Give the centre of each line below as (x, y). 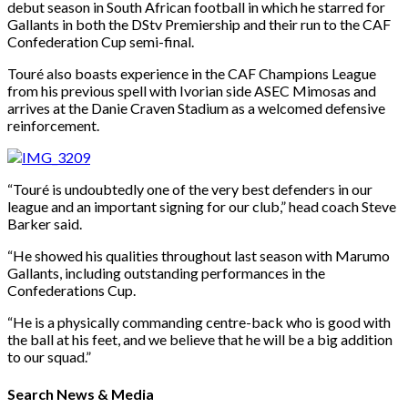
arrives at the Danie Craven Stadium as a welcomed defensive (196, 108)
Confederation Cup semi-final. (101, 42)
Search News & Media (81, 393)
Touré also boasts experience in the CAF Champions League (192, 74)
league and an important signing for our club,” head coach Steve (202, 207)
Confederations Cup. (71, 291)
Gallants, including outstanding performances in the (166, 273)
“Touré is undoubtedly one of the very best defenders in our (190, 189)
